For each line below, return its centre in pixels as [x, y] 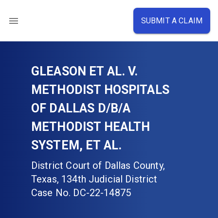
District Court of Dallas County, [98, 165]
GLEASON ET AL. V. [85, 71]
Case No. [51, 193]
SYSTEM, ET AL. [77, 145]
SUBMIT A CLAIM [172, 20]
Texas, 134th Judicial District [94, 179]
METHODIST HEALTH [91, 127]
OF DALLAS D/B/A [81, 108]
